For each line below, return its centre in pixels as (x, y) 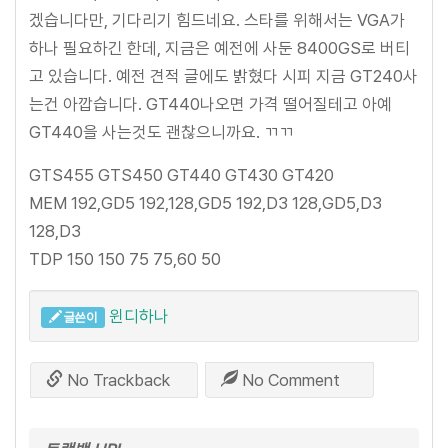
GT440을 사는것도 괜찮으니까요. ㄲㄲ (161, 131)
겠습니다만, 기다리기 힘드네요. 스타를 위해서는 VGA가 (217, 19)
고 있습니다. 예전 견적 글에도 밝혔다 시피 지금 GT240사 (223, 75)
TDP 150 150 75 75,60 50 (125, 258)
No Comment (289, 379)
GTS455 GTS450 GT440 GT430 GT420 (181, 174)
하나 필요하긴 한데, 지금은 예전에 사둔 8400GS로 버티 (219, 47)
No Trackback (116, 379)
